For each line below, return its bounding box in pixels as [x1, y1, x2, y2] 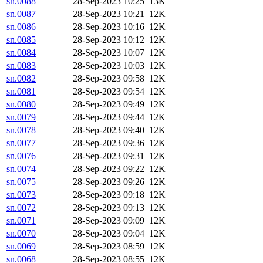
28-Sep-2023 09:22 [73, 164, 144, 174]
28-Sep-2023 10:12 [73, 35, 144, 45]
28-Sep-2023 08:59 [73, 241, 144, 252]
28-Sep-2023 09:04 [73, 228, 144, 239]
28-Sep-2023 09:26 [73, 177, 144, 187]
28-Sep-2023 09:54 [73, 86, 144, 97]
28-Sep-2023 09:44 [73, 112, 144, 123]
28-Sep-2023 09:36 [73, 138, 144, 149]
